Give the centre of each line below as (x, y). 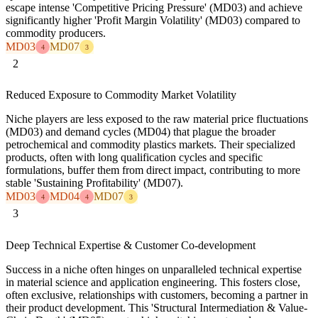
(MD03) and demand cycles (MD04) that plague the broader (141, 132)
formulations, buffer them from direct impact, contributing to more (153, 170)
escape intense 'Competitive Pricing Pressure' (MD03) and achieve (154, 8)
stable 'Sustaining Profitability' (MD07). (94, 183)
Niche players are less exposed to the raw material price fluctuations (157, 119)
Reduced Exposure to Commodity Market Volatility (121, 95)
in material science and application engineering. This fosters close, (153, 282)
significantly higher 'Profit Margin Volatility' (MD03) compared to (153, 21)
